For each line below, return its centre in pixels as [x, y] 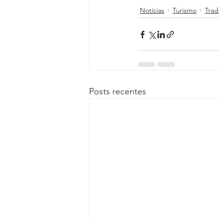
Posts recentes [118, 91]
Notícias [152, 10]
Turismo [185, 10]
